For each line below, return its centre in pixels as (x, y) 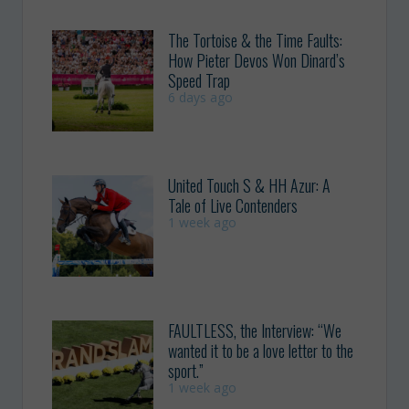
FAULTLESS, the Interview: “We (255, 331)
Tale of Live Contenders (233, 205)
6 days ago (201, 97)
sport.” (186, 371)
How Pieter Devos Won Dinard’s (257, 60)
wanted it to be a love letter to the (261, 351)
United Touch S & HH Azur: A (250, 185)
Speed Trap (199, 80)
